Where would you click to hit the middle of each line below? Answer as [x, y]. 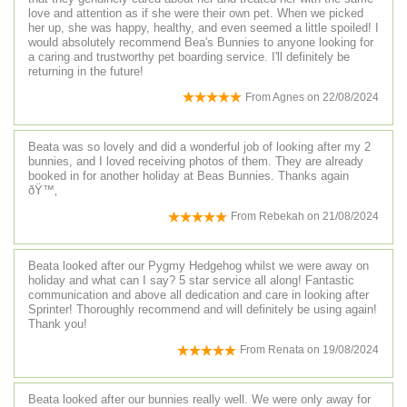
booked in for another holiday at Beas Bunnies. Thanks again [189, 175]
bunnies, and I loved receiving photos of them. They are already [196, 161]
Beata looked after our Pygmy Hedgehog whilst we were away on [199, 265]
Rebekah [282, 216]
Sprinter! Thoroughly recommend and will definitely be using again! [203, 309]
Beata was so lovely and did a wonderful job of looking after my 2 [199, 146]
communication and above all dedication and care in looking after [199, 294]
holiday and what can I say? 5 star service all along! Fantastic [191, 280]
